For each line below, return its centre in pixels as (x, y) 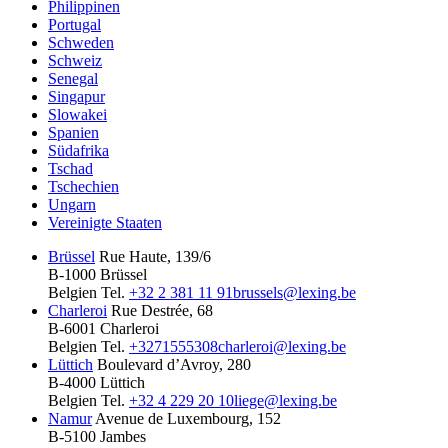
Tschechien (83, 186)
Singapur (76, 96)
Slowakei (77, 114)
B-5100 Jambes (97, 436)
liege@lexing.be (285, 400)
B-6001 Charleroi (103, 328)
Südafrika (78, 150)
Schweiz (75, 60)
